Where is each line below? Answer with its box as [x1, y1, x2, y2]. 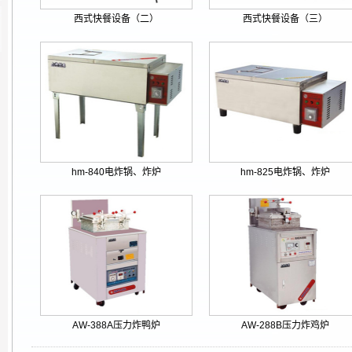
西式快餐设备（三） [242, 13, 328, 24]
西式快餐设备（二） [73, 13, 159, 24]
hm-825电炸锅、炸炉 [240, 167, 330, 178]
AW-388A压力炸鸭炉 [71, 320, 160, 331]
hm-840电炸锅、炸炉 [71, 167, 161, 178]
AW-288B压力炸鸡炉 [240, 320, 329, 331]
